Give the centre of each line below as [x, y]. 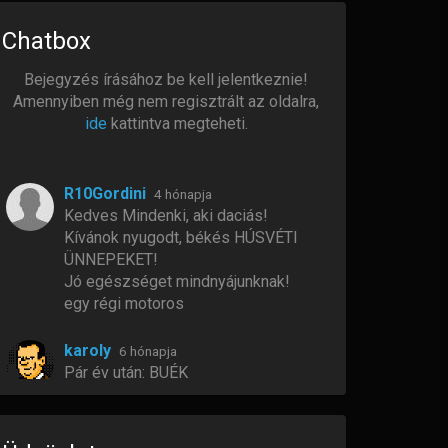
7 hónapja [184, 420]
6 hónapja [148, 351]
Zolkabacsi [105, 419]
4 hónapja [183, 194]
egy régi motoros [124, 303]
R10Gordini [105, 193]
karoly [87, 350]
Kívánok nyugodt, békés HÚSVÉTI [181, 237]
